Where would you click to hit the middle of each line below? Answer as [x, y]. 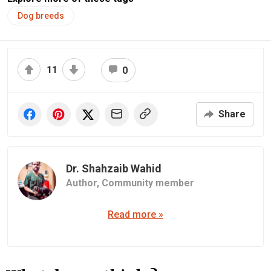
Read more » [135, 215]
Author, [84, 183]
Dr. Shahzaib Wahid [114, 169]
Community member [148, 183]
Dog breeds [41, 16]
